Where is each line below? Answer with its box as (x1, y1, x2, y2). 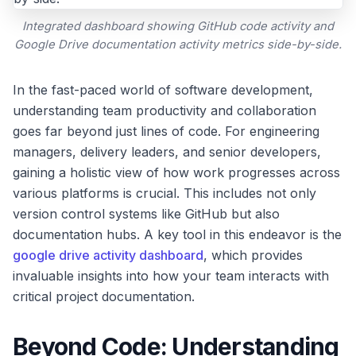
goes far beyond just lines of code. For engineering (13, 122, 319, 139)
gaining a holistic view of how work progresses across (13, 164, 340, 180)
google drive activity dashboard (13, 246, 203, 263)
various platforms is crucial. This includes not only (13, 184, 316, 201)
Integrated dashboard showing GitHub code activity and (22, 18, 334, 33)
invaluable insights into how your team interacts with (13, 267, 329, 284)
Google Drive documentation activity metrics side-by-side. (14, 37, 342, 52)
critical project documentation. (13, 288, 195, 304)
